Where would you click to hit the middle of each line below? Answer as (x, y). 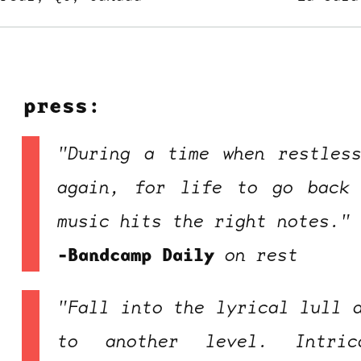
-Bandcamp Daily (136, 255)
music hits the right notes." (204, 221)
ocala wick (145, 158)
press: (62, 105)
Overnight (105, 199)
